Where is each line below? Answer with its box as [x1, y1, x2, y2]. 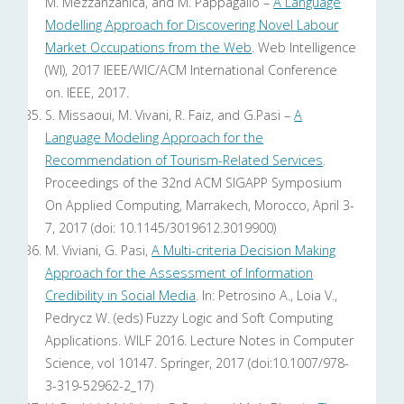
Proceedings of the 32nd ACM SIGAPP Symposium [45, 174, 343, 192]
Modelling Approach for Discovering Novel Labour [45, 16, 339, 34]
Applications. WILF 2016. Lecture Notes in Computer [45, 332, 354, 350]
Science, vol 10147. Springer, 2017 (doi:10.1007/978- [45, 354, 350, 372]
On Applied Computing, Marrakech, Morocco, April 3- [45, 197, 355, 215]
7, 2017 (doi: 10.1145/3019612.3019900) [45, 219, 277, 237]
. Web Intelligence [252, 39, 357, 57]
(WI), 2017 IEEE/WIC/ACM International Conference [45, 61, 338, 79]
